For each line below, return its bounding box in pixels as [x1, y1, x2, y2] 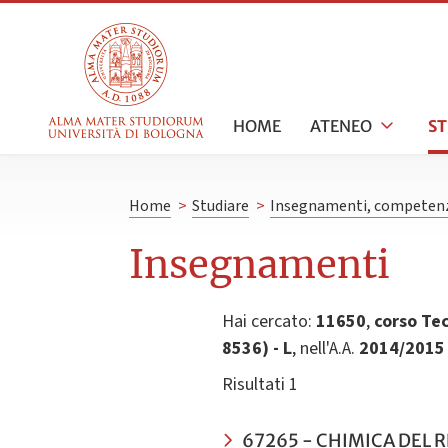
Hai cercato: [222, 309, 312, 335]
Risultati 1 [222, 372, 298, 398]
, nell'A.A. [292, 336, 359, 362]
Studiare [191, 195, 249, 218]
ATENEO [309, 115, 372, 136]
